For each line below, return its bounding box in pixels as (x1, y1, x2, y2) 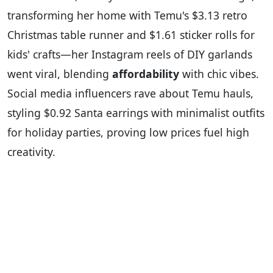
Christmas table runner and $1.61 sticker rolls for (7, 27, 255, 43)
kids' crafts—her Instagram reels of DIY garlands (7, 47, 252, 62)
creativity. (7, 144, 55, 160)
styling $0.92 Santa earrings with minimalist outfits (7, 105, 264, 121)
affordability (112, 66, 179, 82)
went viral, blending (7, 66, 112, 82)
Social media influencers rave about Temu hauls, (7, 86, 253, 101)
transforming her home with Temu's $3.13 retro (7, 8, 247, 23)
